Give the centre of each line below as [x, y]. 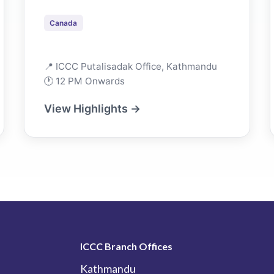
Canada [64, 23]
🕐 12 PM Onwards [84, 81]
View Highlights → [92, 108]
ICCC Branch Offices [126, 246]
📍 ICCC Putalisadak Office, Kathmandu [130, 66]
